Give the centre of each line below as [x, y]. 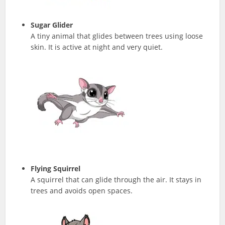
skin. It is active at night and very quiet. [97, 47]
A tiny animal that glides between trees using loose [117, 36]
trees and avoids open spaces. [82, 190]
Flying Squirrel [56, 168]
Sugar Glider [52, 25]
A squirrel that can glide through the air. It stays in [116, 179]
